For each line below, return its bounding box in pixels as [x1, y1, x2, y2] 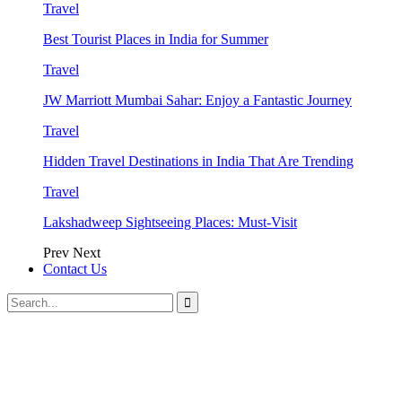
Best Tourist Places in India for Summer [43, 31, 268, 47]
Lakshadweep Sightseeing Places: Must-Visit [43, 214, 297, 230]
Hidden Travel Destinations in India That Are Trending [43, 153, 354, 169]
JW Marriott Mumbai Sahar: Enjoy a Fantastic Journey [43, 92, 352, 108]
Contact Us [43, 260, 107, 276]
